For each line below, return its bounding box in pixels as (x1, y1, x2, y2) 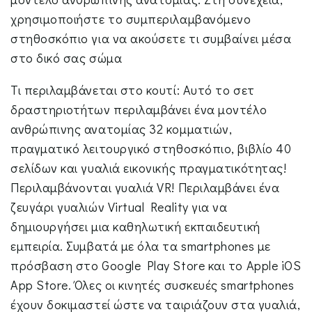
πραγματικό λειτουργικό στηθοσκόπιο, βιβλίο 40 (10, 140, 292, 157)
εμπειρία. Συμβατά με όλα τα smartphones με (10, 237, 271, 255)
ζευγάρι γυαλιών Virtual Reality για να (10, 198, 228, 216)
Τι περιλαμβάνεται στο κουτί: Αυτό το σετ (10, 81, 255, 99)
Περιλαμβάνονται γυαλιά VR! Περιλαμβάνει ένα (10, 179, 280, 196)
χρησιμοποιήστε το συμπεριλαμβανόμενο (10, 10, 251, 28)
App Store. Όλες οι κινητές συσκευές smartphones (10, 276, 295, 294)
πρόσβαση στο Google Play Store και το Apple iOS (10, 257, 302, 274)
